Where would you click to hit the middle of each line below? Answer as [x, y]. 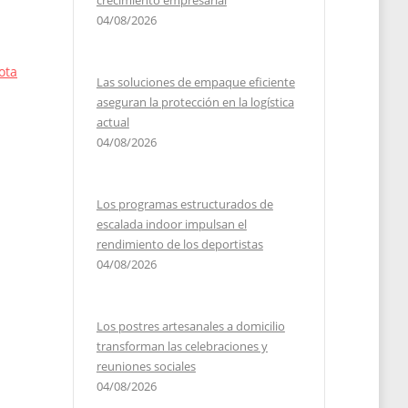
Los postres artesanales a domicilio [190, 326]
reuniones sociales [146, 366]
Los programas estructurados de [184, 204]
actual [112, 122]
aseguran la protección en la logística [195, 102]
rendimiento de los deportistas [179, 244]
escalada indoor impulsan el [171, 224]
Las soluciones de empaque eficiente [195, 82]
